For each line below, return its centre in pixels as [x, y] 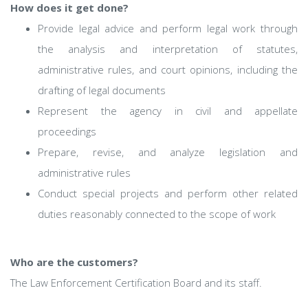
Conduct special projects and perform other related [168, 193]
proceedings [67, 131]
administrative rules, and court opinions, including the [168, 69]
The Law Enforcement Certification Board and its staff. [136, 283]
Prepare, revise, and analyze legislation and [168, 152]
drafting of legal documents [102, 90]
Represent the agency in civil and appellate [168, 111]
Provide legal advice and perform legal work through [168, 28]
